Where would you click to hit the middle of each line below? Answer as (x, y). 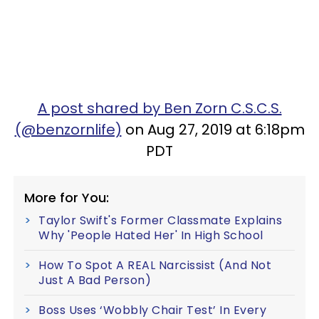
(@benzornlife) (68, 130)
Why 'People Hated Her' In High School (151, 235)
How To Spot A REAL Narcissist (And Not (155, 265)
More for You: (67, 198)
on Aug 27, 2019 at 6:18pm (213, 130)
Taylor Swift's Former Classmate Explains (160, 220)
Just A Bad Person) (95, 280)
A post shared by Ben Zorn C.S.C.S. (159, 108)
